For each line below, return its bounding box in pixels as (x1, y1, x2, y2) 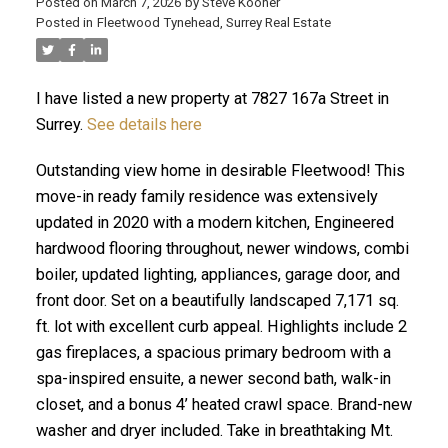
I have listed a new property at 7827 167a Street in (35, 89, 389, 109)
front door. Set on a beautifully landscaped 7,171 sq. (35, 290, 399, 310)
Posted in (35, 15, 93, 31)
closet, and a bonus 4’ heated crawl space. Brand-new (35, 394, 412, 414)
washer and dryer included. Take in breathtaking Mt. (35, 420, 393, 440)
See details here (86, 115, 202, 135)
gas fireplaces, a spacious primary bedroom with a (35, 342, 391, 362)
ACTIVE (304, 111, 342, 125)
